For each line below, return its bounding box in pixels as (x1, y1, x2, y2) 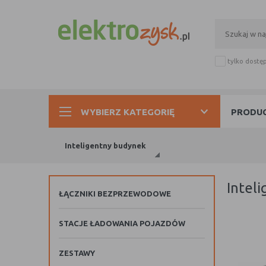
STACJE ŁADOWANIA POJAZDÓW (59, 219, 185, 227)
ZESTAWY (59, 249, 95, 257)
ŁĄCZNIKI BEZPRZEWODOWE (59, 189, 171, 198)
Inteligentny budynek (65, 141, 146, 150)
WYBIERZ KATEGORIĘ (81, 106, 175, 117)
